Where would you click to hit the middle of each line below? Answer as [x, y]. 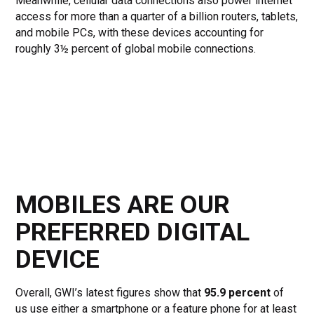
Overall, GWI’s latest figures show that [110, 293]
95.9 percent [238, 293]
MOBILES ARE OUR [123, 205]
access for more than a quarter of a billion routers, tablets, [157, 17]
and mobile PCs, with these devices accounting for [140, 33]
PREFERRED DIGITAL [133, 232]
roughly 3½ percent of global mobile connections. [136, 49]
